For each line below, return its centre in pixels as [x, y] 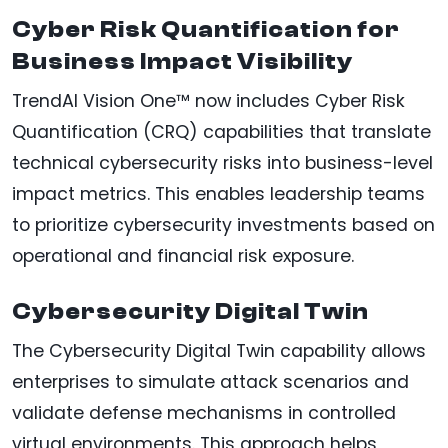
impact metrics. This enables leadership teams [218, 194]
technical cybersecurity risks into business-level [222, 163]
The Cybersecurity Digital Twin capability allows [219, 351]
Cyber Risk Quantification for [206, 30]
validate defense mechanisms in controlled [204, 413]
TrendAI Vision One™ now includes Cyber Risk [208, 101]
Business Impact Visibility [182, 62]
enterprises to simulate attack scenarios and [210, 382]
